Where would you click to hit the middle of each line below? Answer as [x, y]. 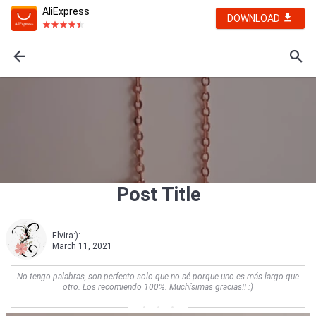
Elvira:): [66, 236]
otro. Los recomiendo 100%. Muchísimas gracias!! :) [158, 287]
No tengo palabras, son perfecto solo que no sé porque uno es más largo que [158, 276]
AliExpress [66, 11]
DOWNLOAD [255, 18]
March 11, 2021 [82, 246]
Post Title [158, 195]
